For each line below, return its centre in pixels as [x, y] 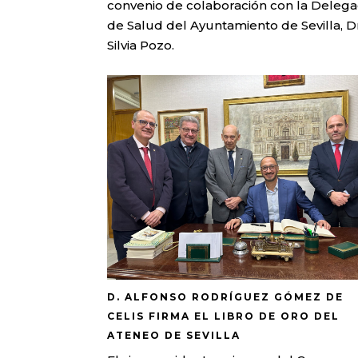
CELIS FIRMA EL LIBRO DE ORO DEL [224, 316]
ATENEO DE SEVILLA [174, 336]
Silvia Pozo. [141, 46]
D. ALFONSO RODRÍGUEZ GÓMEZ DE [226, 297]
